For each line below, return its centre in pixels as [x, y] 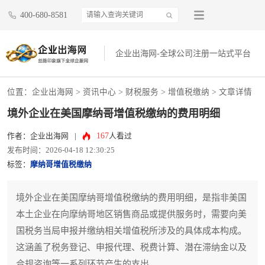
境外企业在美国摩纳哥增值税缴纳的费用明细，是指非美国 [131, 198]
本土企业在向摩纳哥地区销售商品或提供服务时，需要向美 [131, 214]
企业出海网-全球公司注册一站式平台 [183, 54]
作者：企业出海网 [38, 136]
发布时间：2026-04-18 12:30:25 [61, 151]
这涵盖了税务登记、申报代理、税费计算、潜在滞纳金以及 [131, 248]
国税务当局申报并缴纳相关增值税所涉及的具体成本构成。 [131, 231]
